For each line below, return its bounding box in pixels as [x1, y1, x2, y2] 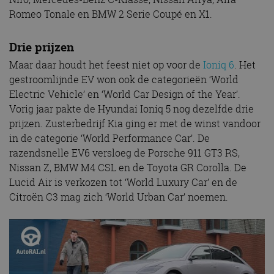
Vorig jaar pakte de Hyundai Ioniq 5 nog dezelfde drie [9, 102, 254, 116]
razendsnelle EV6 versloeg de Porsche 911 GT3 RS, [9, 146, 240, 160]
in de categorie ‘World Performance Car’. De [9, 131, 210, 146]
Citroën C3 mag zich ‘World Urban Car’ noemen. [9, 190, 228, 204]
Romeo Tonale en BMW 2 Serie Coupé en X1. [9, 7, 212, 21]
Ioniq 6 [203, 58, 234, 72]
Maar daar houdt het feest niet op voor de [9, 58, 203, 72]
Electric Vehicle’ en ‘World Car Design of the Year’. [9, 87, 240, 102]
